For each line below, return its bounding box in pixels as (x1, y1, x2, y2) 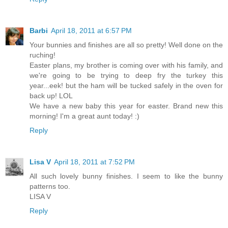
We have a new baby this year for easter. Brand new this (30, 101, 223, 110)
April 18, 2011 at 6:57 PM (51, 26, 132, 35)
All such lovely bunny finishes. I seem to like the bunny (30, 172, 223, 180)
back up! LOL (30, 91, 73, 100)
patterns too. (30, 182, 70, 190)
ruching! (30, 50, 55, 59)
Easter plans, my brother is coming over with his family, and (30, 61, 223, 69)
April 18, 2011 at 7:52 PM (54, 157, 135, 166)
